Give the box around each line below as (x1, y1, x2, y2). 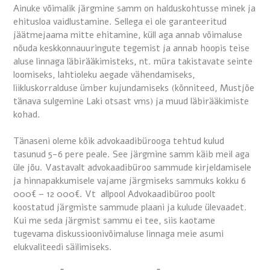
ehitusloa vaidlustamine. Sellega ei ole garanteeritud (13, 15, 227, 28)
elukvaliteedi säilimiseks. (13, 241, 112, 254)
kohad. (13, 108, 40, 121)
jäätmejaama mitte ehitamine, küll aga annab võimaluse (13, 28, 242, 41)
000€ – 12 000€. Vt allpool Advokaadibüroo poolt (13, 188, 216, 201)
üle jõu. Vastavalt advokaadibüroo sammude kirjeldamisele (13, 162, 251, 174)
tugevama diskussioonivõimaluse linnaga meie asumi (13, 228, 224, 240)
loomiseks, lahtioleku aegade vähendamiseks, (13, 68, 195, 81)
